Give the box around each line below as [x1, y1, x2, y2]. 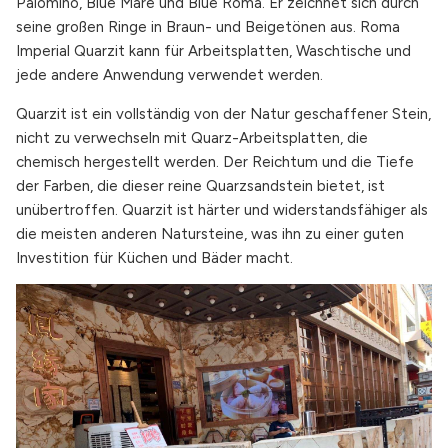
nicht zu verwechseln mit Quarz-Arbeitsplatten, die [16, 128, 368, 147]
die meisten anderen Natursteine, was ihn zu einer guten [16, 224, 404, 243]
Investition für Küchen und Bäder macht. [16, 248, 293, 267]
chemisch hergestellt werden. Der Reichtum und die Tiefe [16, 152, 414, 171]
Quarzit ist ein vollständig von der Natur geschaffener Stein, [16, 104, 431, 123]
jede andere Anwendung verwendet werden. [16, 66, 323, 85]
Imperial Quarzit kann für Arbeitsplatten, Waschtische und [16, 42, 411, 61]
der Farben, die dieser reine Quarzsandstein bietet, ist [16, 176, 385, 195]
